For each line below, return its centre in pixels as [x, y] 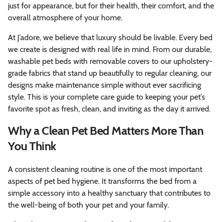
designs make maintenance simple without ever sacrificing [105, 85]
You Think [32, 146]
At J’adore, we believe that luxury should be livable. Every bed [110, 37]
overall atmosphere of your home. [65, 17]
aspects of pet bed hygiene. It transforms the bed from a [102, 181]
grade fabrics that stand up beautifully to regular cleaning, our [110, 73]
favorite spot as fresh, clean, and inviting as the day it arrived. [109, 109]
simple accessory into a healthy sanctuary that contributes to [109, 193]
